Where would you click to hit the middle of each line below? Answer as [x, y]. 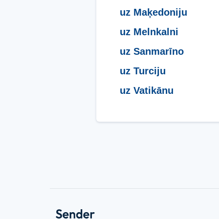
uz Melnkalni [149, 32]
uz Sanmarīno [152, 51]
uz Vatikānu [147, 90]
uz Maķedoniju [153, 12]
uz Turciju [143, 71]
